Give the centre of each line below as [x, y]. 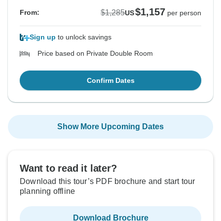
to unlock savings [84, 37]
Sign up [43, 37]
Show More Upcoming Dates [110, 127]
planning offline [48, 191]
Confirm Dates [110, 81]
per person [184, 13]
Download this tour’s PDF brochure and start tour [108, 182]
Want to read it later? [68, 168]
